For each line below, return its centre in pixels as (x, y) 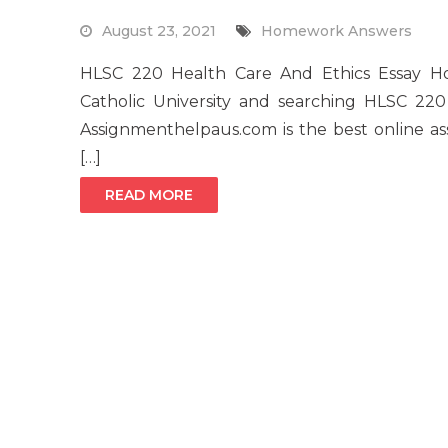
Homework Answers (336, 31)
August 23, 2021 (159, 31)
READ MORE (149, 195)
